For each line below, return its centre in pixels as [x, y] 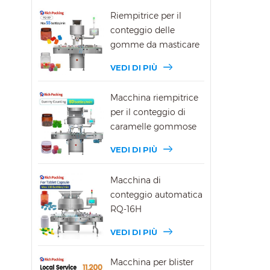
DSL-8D [126, 59]
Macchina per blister [152, 262]
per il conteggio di [148, 112]
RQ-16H [126, 209]
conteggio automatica [157, 194]
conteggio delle [143, 30]
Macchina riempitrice [155, 98]
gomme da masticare [155, 45]
